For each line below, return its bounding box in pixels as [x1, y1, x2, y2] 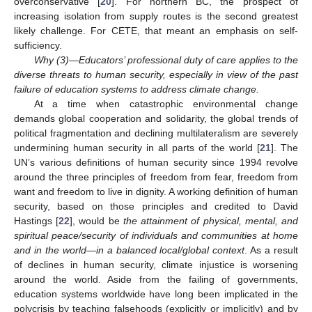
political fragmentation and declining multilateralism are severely [14, 127, 298, 139]
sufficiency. [14, 39, 62, 51]
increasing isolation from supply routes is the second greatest [14, 10, 298, 22]
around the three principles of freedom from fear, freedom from [14, 171, 298, 182]
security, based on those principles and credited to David [14, 200, 298, 212]
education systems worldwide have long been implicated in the [14, 288, 298, 299]
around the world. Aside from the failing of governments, [14, 273, 298, 285]
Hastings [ [14, 214, 59, 226]
